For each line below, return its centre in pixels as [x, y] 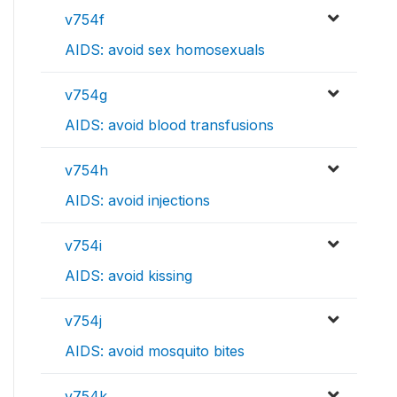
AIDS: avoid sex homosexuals [165, 50]
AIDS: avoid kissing [128, 276]
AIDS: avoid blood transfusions [169, 125]
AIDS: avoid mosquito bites [155, 351]
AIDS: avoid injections [137, 201]
